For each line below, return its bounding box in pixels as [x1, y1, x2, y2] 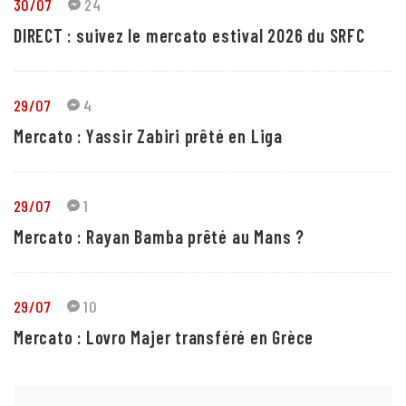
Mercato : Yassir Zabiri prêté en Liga [14, 124, 283, 147]
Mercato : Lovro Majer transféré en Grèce [14, 325, 314, 348]
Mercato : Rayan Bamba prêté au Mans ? [14, 225, 304, 247]
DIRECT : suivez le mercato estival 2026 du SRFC [14, 24, 365, 46]
